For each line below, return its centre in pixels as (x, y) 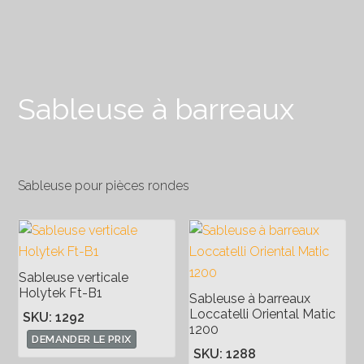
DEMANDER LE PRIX (82, 339)
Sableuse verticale (74, 277)
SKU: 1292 (54, 317)
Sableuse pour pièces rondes (104, 186)
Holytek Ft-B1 (61, 293)
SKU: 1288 (225, 354)
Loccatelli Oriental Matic (263, 314)
